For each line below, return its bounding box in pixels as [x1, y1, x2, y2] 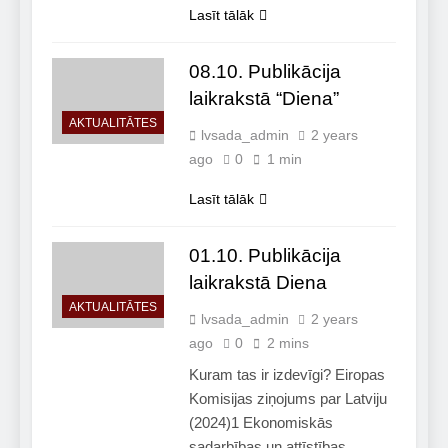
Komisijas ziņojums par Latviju [188, 389, 387, 407]
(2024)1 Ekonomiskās [188, 413, 333, 431]
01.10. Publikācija [188, 244, 341, 266]
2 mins [266, 334, 309, 351]
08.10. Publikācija [188, 60, 341, 82]
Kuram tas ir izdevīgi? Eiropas [188, 365, 385, 383]
